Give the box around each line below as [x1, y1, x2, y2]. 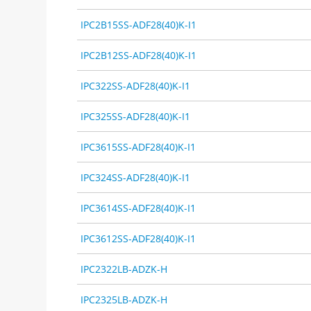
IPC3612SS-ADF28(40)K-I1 [81, 231, 196, 245]
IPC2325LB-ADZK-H [81, 292, 168, 306]
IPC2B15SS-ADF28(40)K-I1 [81, 17, 197, 31]
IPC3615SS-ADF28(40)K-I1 [81, 140, 196, 153]
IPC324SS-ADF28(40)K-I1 [81, 170, 191, 184]
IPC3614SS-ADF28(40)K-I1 [81, 201, 196, 215]
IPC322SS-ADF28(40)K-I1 [81, 78, 191, 92]
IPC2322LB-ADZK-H [81, 262, 168, 276]
